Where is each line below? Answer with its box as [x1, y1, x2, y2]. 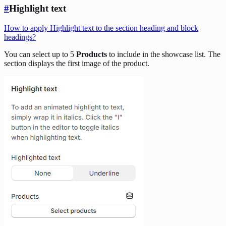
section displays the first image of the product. [4, 59, 149, 68]
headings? [4, 32, 36, 41]
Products [76, 49, 107, 59]
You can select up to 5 [4, 49, 76, 59]
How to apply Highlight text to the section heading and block [4, 23, 198, 32]
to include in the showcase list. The [107, 49, 220, 59]
